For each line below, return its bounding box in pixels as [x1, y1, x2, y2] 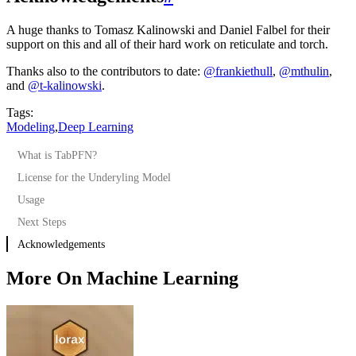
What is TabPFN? [17, 148, 97, 161]
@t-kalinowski [28, 78, 102, 92]
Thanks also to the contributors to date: [6, 64, 203, 78]
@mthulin [279, 64, 329, 78]
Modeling [6, 119, 55, 133]
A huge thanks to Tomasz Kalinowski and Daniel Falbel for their [6, 22, 330, 37]
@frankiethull [203, 64, 273, 78]
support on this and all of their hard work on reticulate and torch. [6, 37, 328, 51]
